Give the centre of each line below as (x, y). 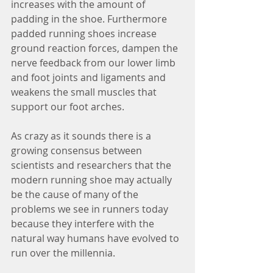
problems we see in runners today (91, 209)
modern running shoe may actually (93, 180)
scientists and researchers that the (92, 165)
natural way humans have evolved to (96, 239)
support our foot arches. (68, 107)
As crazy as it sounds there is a (82, 136)
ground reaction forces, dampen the (96, 48)
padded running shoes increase (85, 34)
